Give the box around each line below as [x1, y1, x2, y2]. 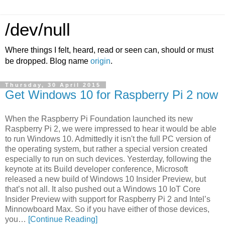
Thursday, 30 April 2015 [5, 82, 101, 88]
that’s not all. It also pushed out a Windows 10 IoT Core [5, 184, 200, 193]
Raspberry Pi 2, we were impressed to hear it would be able [5, 124, 216, 133]
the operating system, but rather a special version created [5, 144, 207, 153]
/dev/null [5, 20, 70, 39]
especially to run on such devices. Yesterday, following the [5, 154, 211, 163]
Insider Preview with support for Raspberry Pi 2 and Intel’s [5, 194, 210, 203]
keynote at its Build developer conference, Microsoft [5, 164, 188, 173]
